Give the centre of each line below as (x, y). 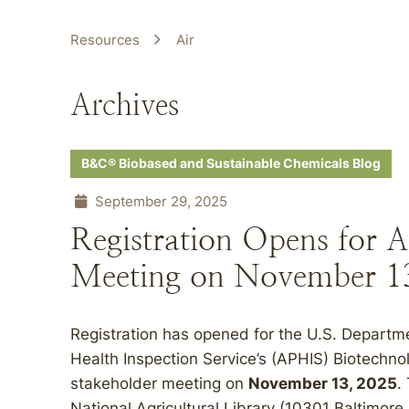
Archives (125, 105)
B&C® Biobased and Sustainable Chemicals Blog (231, 163)
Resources (105, 40)
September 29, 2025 (159, 201)
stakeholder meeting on (159, 383)
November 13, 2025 (323, 383)
